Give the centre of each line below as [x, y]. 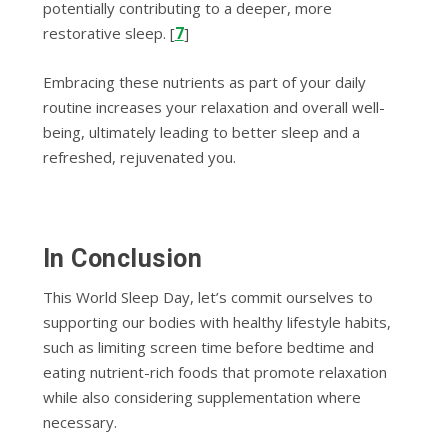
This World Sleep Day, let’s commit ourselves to [207, 296]
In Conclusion [122, 258]
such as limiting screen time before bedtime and [208, 346]
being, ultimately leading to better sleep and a [201, 131]
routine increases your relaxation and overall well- [213, 106]
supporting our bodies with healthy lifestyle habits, [216, 321]
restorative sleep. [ [108, 32]
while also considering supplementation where [201, 396]
